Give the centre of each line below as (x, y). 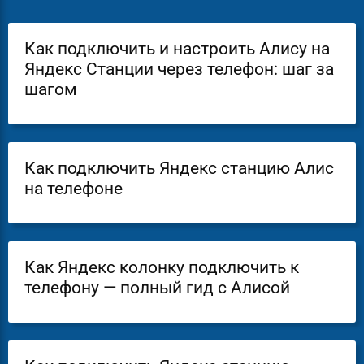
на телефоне (74, 189)
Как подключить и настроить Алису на (177, 49)
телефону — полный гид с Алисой (157, 288)
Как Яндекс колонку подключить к (162, 268)
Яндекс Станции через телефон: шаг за (179, 69)
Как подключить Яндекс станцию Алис (179, 169)
